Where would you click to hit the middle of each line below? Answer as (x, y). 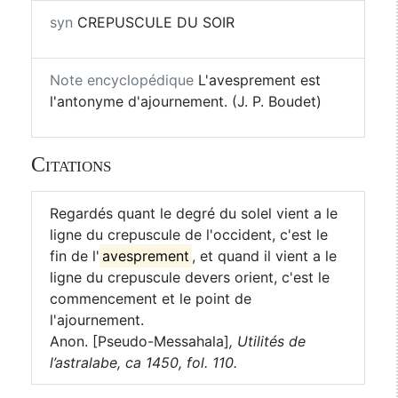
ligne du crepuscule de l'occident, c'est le (189, 235)
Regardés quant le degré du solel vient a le (194, 213)
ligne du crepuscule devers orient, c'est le (190, 277)
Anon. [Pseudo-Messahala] (139, 341)
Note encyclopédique (122, 80)
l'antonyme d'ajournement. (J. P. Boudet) (186, 101)
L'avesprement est (257, 80)
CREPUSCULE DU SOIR (154, 22)
